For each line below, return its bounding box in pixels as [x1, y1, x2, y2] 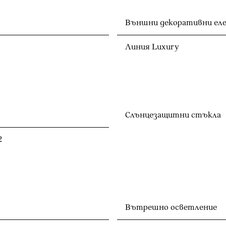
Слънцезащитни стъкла [125, 110, 221, 120]
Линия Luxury [125, 42, 179, 52]
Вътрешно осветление [125, 202, 217, 212]
